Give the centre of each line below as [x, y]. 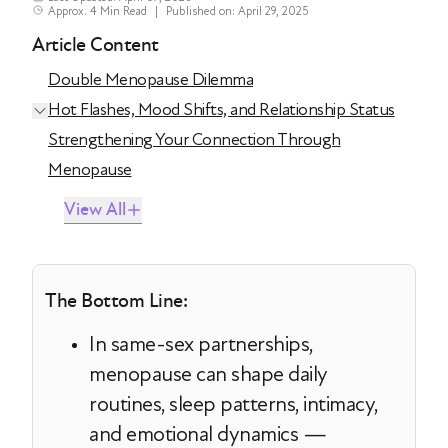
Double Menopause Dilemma [150, 79]
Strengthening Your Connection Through [194, 139]
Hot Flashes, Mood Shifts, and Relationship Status [221, 109]
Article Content [95, 45]
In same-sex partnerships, [201, 344]
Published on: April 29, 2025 [237, 11]
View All [95, 209]
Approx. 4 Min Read [97, 11]
